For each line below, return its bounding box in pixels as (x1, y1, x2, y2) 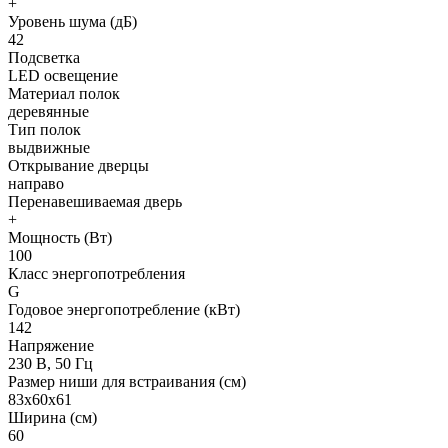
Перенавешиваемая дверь (8, 192, 182, 210)
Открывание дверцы (8, 156, 149, 174)
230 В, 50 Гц (8, 354, 93, 372)
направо (8, 174, 64, 192)
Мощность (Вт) (8, 228, 112, 246)
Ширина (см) (8, 408, 97, 426)
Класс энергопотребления (8, 264, 185, 282)
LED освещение (8, 66, 118, 84)
